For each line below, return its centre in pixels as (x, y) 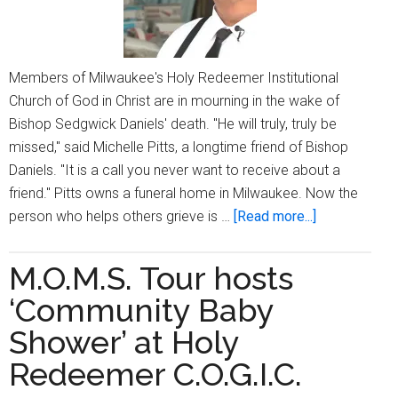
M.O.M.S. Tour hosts (151, 279)
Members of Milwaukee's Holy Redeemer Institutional (174, 78)
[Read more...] (275, 217)
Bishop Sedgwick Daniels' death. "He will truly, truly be (173, 124)
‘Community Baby (141, 310)
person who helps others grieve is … (121, 217)
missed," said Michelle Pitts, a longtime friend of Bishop (179, 147)
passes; (340, 331)
